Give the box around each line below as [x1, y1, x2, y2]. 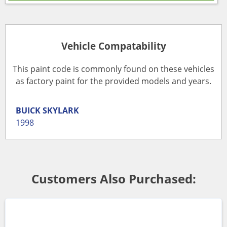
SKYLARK [43, 104, 79, 116]
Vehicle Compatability [61, 40, 166, 53]
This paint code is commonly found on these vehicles [13, 63, 214, 74]
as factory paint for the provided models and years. [16, 75, 211, 87]
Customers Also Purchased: [31, 170, 196, 187]
